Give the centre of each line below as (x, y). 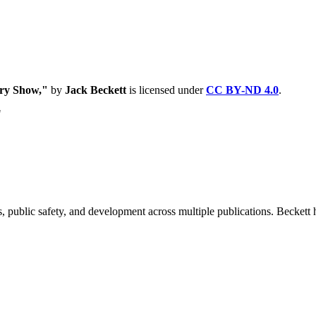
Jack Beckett (96, 90)
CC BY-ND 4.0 (242, 90)
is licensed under (166, 90)
